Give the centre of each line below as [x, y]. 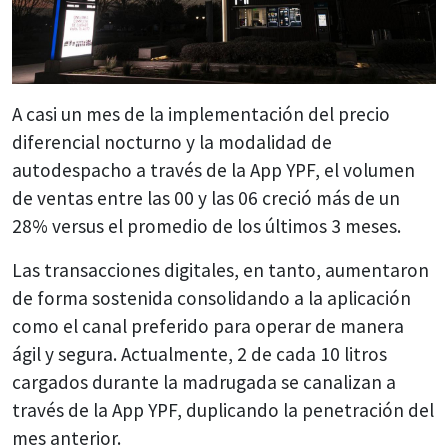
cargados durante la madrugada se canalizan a [204, 382]
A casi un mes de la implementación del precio [201, 114]
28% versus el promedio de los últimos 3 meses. [206, 226]
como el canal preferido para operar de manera [208, 326]
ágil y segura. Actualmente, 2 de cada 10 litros [199, 354]
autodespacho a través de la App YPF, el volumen [213, 170]
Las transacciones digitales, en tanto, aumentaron [220, 270]
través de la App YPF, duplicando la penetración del [223, 410]
